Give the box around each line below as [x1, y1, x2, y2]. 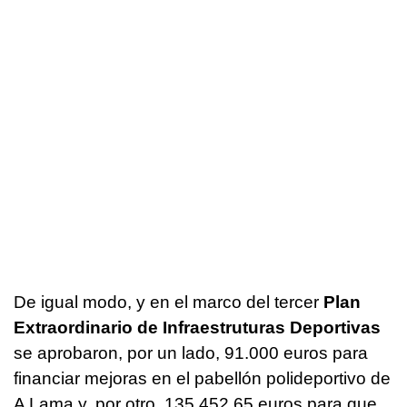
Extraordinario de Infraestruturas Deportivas [14, 318, 381, 338]
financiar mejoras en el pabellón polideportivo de [14, 369, 391, 389]
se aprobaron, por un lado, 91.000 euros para [14, 343, 368, 363]
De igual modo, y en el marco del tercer [14, 293, 319, 313]
